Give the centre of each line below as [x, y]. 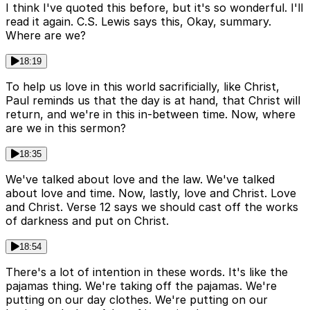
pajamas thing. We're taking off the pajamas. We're [141, 286]
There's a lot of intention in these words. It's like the [147, 272]
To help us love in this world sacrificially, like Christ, [143, 87]
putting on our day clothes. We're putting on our [137, 300]
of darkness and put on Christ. [87, 221]
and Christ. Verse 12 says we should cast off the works [152, 207]
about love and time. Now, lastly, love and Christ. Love [151, 193]
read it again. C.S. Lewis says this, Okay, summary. [138, 22]
